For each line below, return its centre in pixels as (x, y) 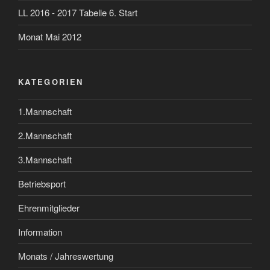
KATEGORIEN (51, 81)
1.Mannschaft (45, 111)
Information (40, 231)
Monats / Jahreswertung (66, 256)
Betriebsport (42, 183)
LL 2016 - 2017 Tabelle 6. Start (78, 13)
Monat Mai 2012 (50, 37)
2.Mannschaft (45, 135)
